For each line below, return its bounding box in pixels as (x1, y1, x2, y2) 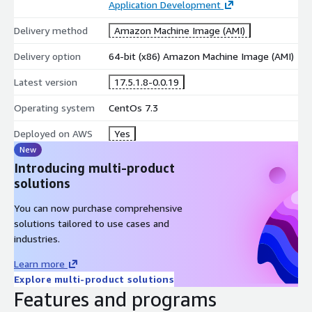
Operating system (14, 101, 95, 114)
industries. (14, 232, 60, 244)
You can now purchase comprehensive (14, 201, 182, 214)
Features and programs (14, 287, 217, 311)
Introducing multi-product (14, 159, 175, 175)
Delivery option (14, 49, 81, 62)
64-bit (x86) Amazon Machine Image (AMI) (108, 49, 294, 62)
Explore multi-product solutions (14, 272, 174, 285)
